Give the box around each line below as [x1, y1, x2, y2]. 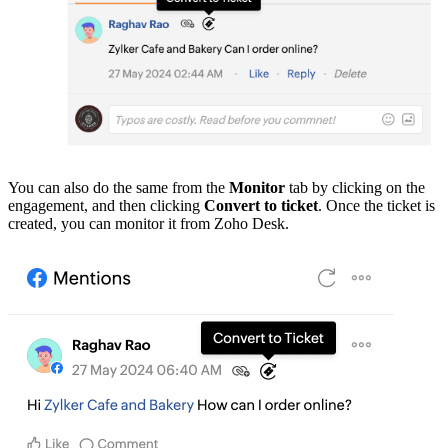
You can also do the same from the [8, 179, 229, 197]
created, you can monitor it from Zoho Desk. [8, 215, 289, 233]
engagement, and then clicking [8, 197, 204, 215]
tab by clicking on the [285, 179, 425, 197]
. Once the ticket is [318, 197, 435, 215]
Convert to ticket [204, 197, 318, 215]
